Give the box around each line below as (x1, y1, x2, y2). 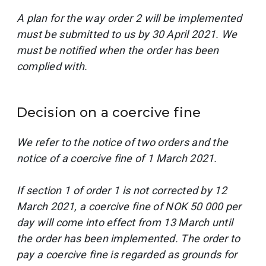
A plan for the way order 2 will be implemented (17, 12, 242, 24)
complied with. (17, 60, 88, 72)
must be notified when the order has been (17, 44, 219, 56)
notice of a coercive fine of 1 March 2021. (17, 152, 217, 164)
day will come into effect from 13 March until (17, 216, 233, 229)
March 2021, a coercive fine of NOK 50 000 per (17, 200, 242, 213)
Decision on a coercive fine (27, 104, 201, 121)
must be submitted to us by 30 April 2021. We (17, 28, 237, 40)
